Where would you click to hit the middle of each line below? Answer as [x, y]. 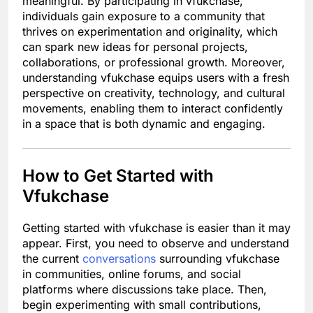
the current [52, 258]
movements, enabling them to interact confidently [153, 108]
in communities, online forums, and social [132, 274]
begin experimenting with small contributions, [142, 304]
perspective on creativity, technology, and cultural [154, 93]
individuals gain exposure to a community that [144, 16]
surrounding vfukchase [218, 258]
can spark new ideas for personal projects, [135, 46]
